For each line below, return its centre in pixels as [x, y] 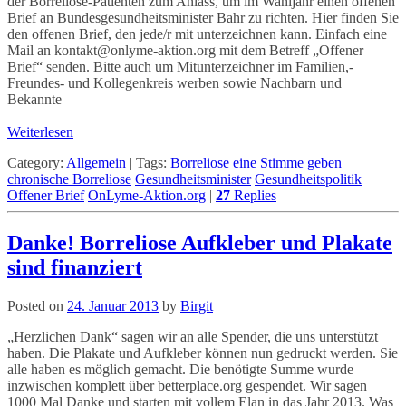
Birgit [197, 305]
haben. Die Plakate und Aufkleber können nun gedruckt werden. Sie [203, 353]
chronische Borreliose [69, 179]
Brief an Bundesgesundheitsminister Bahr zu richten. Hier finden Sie [203, 17]
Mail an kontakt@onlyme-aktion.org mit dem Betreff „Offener [185, 50]
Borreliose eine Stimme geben [256, 162]
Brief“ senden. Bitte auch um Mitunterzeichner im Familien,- [180, 66]
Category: [35, 162]
